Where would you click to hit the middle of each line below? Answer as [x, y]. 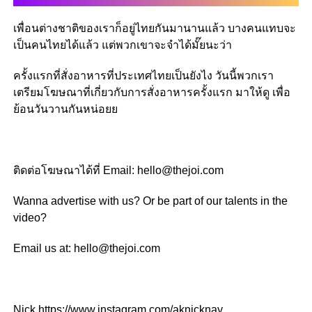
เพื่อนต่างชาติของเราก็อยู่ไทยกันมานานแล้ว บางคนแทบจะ [154, 28]
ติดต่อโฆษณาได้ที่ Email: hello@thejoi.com [118, 170]
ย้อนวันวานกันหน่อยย [65, 109]
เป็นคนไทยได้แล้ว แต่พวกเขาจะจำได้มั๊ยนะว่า [122, 45]
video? [30, 217]
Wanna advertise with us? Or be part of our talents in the [150, 201]
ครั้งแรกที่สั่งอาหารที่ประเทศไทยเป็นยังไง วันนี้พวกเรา [143, 75]
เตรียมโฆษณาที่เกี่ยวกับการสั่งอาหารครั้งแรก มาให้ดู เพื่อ [151, 92]
